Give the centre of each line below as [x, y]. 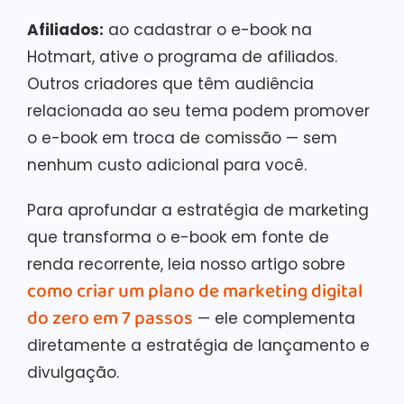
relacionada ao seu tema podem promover [198, 110]
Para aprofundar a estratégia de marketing [198, 210]
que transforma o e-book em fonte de [178, 237]
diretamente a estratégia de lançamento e [198, 345]
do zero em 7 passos [110, 318]
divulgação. [73, 372]
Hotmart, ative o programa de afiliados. [182, 56]
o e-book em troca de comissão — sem [182, 138]
